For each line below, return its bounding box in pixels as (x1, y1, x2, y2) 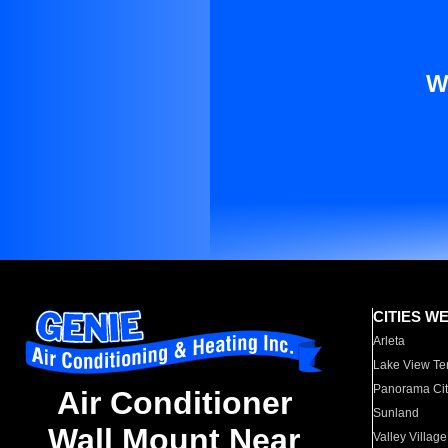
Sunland (373, 406, 420, 420)
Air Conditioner (56, 385, 292, 422)
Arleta (373, 334, 406, 348)
